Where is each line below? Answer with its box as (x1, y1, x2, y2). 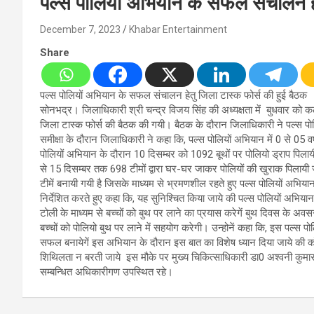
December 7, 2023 (40, 24, 121, 36)
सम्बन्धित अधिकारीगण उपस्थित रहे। (40, 266, 173, 279)
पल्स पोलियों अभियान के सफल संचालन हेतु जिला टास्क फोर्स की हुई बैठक (40, 89, 307, 102)
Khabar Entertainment (129, 24, 227, 36)
